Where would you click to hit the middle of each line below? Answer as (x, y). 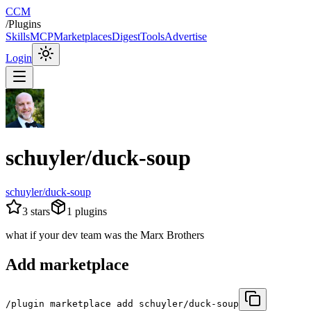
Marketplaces (83, 36)
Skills (18, 36)
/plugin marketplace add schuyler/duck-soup (122, 303)
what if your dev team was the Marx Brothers (105, 235)
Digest (126, 36)
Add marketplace (67, 264)
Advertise (186, 36)
